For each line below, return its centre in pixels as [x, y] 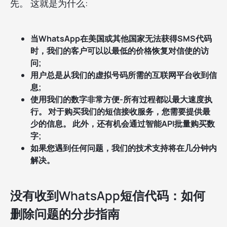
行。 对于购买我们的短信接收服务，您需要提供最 [120, 112]
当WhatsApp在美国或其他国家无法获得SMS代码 [121, 39]
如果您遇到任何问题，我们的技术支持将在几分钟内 [124, 148]
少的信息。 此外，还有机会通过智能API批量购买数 [123, 124]
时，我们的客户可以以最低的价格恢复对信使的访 [120, 51]
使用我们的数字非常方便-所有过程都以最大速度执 [121, 100]
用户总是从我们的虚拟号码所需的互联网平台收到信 [124, 75]
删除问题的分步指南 [65, 214]
